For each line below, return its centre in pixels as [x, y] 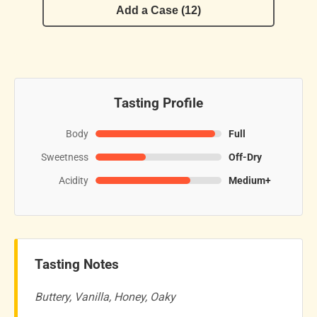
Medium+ [250, 180]
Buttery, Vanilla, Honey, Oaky [105, 297]
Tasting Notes [77, 264]
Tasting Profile [158, 103]
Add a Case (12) [158, 10]
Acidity [74, 180]
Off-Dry [245, 157]
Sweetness [65, 157]
